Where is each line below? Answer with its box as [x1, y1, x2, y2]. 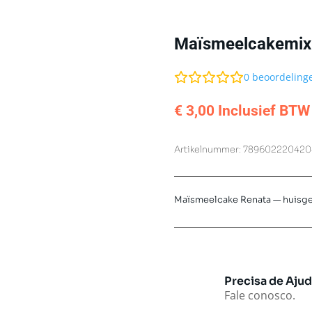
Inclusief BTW [218, 102, 311, 119]
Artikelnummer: [174, 144, 244, 156]
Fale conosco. [224, 287, 295, 303]
